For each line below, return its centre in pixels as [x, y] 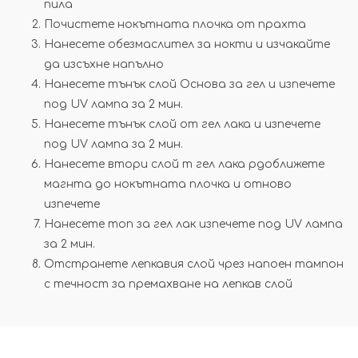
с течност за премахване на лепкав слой [168, 284]
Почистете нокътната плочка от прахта [175, 24]
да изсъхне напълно [104, 64]
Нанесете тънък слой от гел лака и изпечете [182, 124]
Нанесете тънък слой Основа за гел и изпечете [189, 84]
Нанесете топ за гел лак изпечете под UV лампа [193, 224]
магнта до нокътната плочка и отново [168, 184]
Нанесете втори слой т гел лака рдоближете [184, 164]
